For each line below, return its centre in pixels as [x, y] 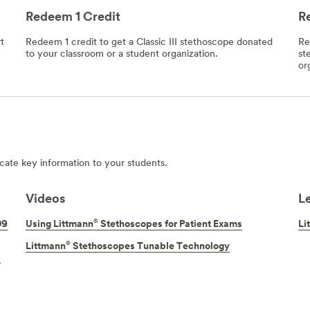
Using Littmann [60, 225]
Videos [46, 199]
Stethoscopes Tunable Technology [151, 246]
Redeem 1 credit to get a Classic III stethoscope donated [149, 42]
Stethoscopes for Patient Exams [171, 225]
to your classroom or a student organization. [122, 54]
